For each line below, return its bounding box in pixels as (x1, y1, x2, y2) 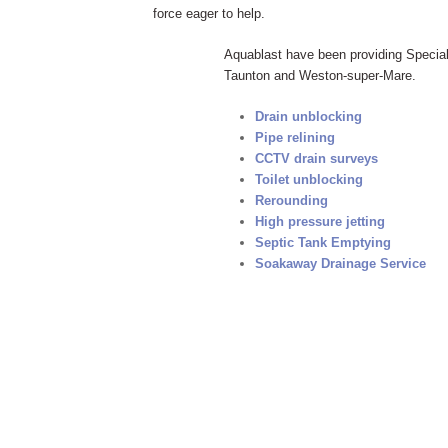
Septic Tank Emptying (254, 235, 391, 250)
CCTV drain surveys (254, 151, 378, 166)
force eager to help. (153, 6, 265, 21)
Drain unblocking (254, 109, 362, 124)
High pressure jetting (254, 214, 385, 229)
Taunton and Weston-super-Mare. (224, 68, 416, 83)
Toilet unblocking (254, 172, 363, 187)
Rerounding (254, 193, 328, 208)
